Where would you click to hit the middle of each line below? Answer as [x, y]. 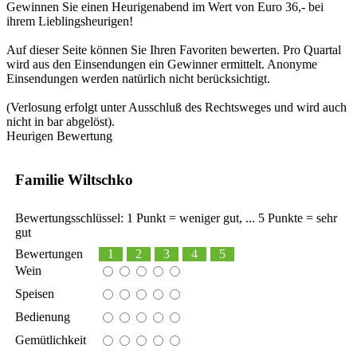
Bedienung [43, 316]
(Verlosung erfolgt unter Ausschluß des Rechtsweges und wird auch [177, 108]
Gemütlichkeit [51, 339]
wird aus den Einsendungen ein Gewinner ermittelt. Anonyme [162, 65]
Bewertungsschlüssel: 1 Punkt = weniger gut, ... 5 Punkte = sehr [176, 218]
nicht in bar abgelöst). [61, 122]
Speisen [35, 293]
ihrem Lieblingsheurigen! [70, 22]
